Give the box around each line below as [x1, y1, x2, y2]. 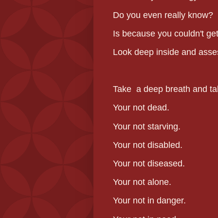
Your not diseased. [113, 159, 185, 169]
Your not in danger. [113, 196, 186, 206]
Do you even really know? [113, 10, 213, 20]
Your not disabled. [113, 140, 182, 150]
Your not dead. [113, 103, 169, 113]
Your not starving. [113, 121, 181, 131]
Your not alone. [113, 177, 171, 187]
